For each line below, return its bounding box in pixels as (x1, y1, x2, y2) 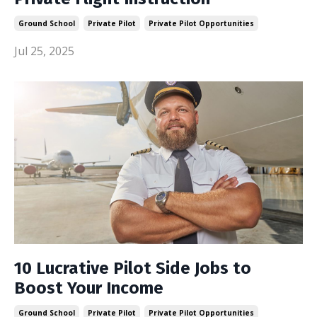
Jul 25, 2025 (14, 43, 74, 59)
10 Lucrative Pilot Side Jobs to (14, 258, 251, 278)
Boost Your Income (14, 277, 163, 298)
